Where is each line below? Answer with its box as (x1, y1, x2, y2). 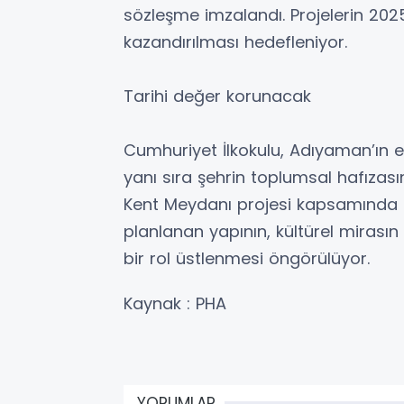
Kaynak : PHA (124, 291, 226, 315)
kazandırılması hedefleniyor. (124, 30, 347, 53)
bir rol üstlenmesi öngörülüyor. (124, 246, 370, 270)
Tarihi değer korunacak (124, 84, 311, 107)
